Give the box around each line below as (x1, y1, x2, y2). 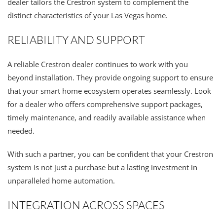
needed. (7, 125, 35, 136)
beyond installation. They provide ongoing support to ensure (7, 72, 213, 82)
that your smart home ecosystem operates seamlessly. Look (7, 85, 211, 96)
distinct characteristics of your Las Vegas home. (7, 10, 168, 20)
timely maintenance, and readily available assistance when (7, 112, 206, 122)
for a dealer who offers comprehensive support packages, (7, 99, 203, 109)
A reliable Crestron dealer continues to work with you (7, 59, 188, 69)
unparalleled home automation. (7, 175, 115, 185)
